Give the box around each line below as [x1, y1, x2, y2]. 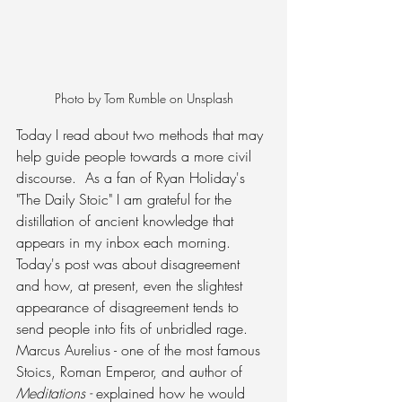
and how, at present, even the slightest [16, 275, 247, 296]
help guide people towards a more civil [16, 146, 256, 167]
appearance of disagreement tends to [16, 297, 243, 318]
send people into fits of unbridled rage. [16, 319, 252, 339]
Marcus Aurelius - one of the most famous [16, 340, 265, 361]
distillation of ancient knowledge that [16, 211, 238, 232]
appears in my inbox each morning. [16, 232, 240, 253]
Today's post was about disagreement [16, 254, 244, 275]
